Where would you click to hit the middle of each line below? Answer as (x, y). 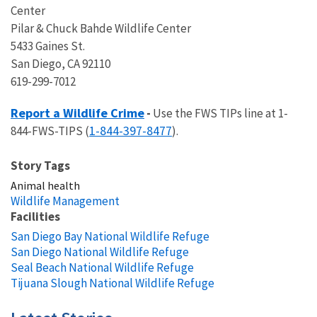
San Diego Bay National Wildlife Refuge (110, 236)
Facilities (35, 216)
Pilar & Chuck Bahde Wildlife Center (101, 28)
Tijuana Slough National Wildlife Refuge (113, 283)
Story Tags (40, 165)
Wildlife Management (65, 201)
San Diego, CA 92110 (60, 63)
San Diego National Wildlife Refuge (100, 252)
